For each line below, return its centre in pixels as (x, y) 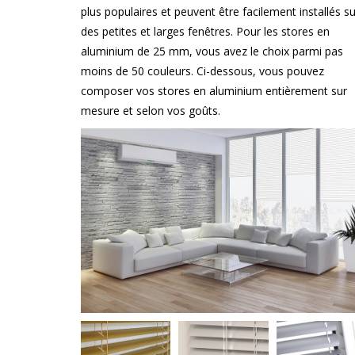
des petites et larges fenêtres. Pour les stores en (205, 31)
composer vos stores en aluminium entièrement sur (214, 91)
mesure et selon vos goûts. (151, 111)
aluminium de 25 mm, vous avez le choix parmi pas (212, 51)
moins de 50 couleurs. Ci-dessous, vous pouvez (202, 71)
